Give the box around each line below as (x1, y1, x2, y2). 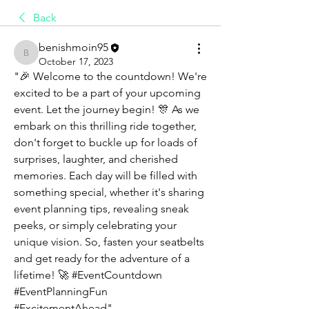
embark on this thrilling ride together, (14, 119, 197, 133)
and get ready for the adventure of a (14, 252, 190, 266)
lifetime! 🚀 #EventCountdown (14, 268, 162, 282)
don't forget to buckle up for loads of (14, 136, 197, 150)
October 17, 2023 (39, 55, 113, 68)
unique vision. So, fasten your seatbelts (14, 235, 204, 249)
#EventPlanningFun (14, 285, 108, 299)
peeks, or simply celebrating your (14, 219, 177, 232)
